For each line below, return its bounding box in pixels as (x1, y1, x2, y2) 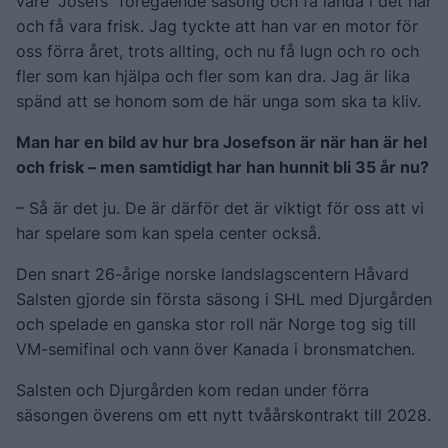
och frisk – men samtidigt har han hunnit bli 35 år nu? (16, 156, 429, 177)
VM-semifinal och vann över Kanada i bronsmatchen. (16, 338, 415, 359)
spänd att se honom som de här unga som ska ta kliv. (16, 90, 421, 111)
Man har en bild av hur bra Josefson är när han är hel (16, 131, 427, 152)
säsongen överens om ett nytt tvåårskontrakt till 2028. (16, 404, 431, 425)
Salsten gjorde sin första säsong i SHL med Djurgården (16, 288, 432, 309)
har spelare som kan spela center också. (16, 222, 321, 243)
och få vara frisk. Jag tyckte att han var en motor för (16, 15, 418, 36)
